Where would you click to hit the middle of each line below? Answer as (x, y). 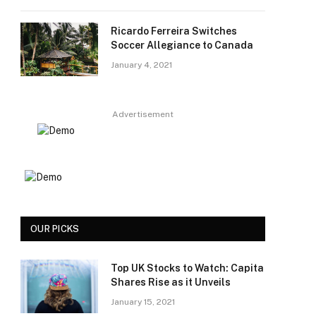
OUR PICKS (55, 229)
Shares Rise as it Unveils (171, 282)
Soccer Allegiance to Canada (182, 45)
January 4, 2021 (141, 65)
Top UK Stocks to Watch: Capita (187, 268)
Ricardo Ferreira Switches (174, 31)
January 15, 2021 (143, 302)
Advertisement (143, 114)
